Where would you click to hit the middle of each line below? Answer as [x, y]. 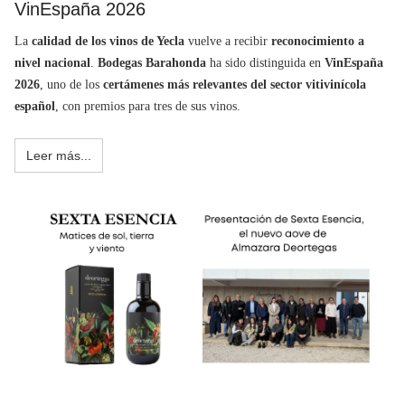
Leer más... [59, 156]
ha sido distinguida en [265, 63]
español [35, 107]
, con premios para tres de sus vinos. [148, 107]
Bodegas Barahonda [152, 63]
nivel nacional [52, 63]
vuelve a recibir [228, 42]
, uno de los [71, 85]
